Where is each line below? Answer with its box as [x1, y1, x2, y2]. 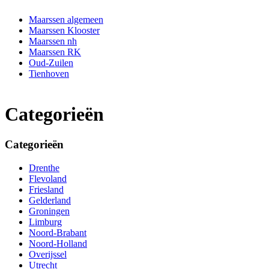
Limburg [29, 217, 62, 228]
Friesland [29, 184, 64, 195]
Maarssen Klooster [29, 25, 100, 35]
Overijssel [29, 249, 67, 260]
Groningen [29, 206, 70, 217]
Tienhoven [29, 68, 69, 79]
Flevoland [29, 174, 67, 184]
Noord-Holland [29, 238, 87, 249]
